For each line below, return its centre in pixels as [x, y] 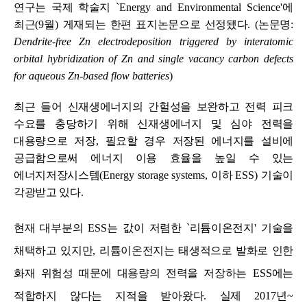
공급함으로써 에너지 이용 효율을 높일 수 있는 [153, 158]
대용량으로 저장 [55, 140]
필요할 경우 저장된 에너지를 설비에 [199, 140]
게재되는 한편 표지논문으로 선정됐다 [155, 24]
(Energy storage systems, [155, 175]
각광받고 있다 [47, 192]
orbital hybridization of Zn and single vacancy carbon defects [153, 58]
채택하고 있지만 [53, 250]
